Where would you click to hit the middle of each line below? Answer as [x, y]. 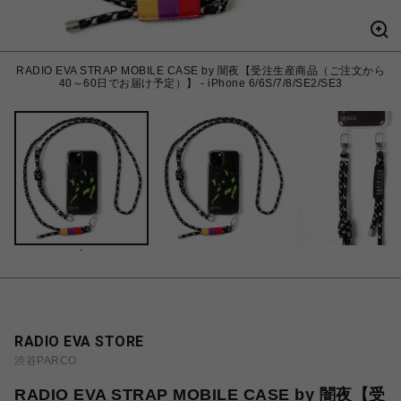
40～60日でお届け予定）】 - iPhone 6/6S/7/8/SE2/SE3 [200, 83]
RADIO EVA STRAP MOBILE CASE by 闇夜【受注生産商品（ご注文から [200, 71]
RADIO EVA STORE [79, 341]
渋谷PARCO [46, 361]
